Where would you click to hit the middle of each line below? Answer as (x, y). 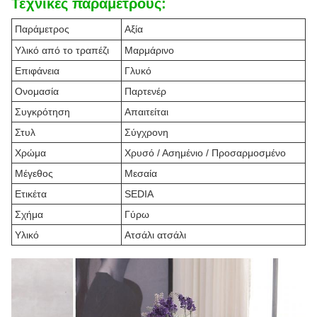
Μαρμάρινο (149, 50)
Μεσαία (141, 173)
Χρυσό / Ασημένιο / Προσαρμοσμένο (205, 153)
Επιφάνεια (37, 71)
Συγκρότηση (42, 112)
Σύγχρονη (146, 132)
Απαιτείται (146, 112)
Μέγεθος (34, 173)
